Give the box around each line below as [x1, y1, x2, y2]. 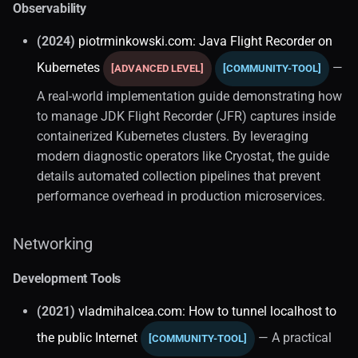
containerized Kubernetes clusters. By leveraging [37, 128, 308, 144]
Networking [13, 233, 93, 253]
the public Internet [37, 329, 137, 345]
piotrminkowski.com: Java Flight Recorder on [78, 33, 332, 49]
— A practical [255, 329, 332, 345]
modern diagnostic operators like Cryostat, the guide [37, 148, 329, 164]
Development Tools [13, 270, 121, 286]
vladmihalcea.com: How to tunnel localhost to [78, 303, 336, 319]
